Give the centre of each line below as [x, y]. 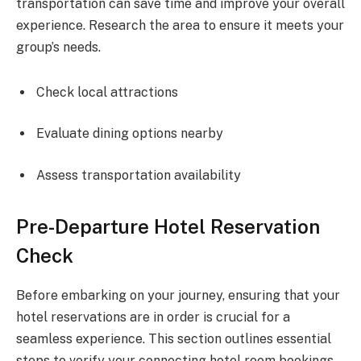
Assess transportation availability [139, 176]
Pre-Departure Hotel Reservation [168, 227]
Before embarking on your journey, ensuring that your [178, 296]
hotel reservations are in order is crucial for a [153, 317]
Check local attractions [107, 92]
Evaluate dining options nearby [130, 134]
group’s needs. [58, 48]
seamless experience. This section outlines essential [174, 339]
